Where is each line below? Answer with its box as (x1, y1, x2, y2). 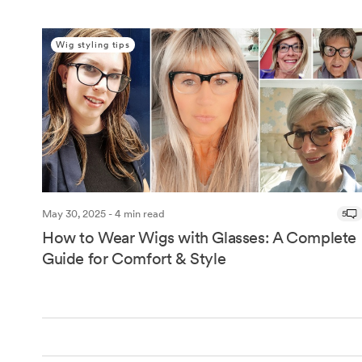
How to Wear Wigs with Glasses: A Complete (42, 227, 357, 247)
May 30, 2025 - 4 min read (42, 207, 165, 220)
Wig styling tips (56, 39, 131, 51)
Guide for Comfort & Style (42, 248, 226, 268)
